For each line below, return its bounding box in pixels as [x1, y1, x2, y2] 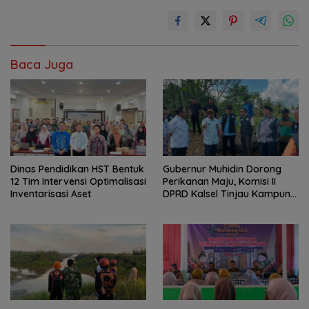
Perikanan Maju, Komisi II [163, 175, 276, 188]
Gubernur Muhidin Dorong [163, 162, 281, 175]
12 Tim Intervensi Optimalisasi [10, 175, 146, 188]
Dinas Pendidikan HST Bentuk [10, 162, 144, 175]
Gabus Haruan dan [163, 199, 250, 212]
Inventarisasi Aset [10, 187, 91, 200]
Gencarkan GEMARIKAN [163, 212, 270, 225]
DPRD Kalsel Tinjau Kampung [163, 187, 297, 200]
